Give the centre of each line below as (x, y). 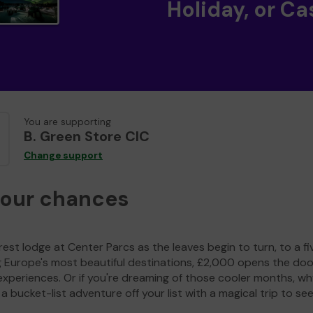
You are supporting (67, 122)
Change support (63, 156)
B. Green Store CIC (87, 137)
